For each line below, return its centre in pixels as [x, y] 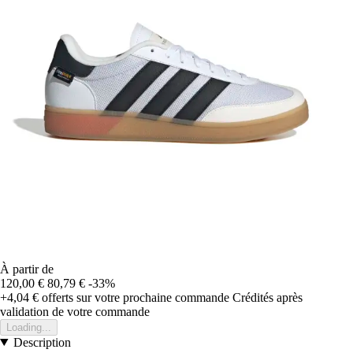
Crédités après [268, 297]
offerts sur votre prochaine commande [134, 297]
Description [42, 342]
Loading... [29, 327]
